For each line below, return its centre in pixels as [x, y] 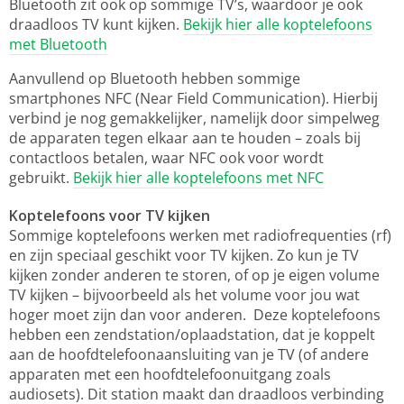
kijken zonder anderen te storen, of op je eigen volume [194, 275]
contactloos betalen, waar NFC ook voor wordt [166, 158]
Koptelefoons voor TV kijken [110, 216]
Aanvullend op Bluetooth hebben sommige [155, 78]
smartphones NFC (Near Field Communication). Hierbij [193, 98]
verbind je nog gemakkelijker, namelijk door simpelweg [194, 118]
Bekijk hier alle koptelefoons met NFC [198, 178]
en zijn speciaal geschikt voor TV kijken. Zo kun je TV [184, 255]
